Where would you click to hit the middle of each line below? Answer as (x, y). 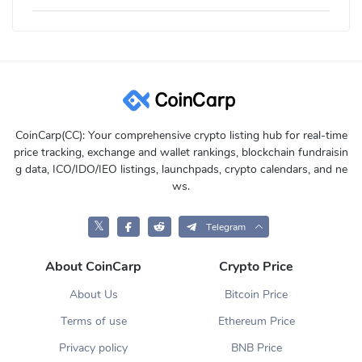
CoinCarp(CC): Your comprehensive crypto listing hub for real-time (181, 136)
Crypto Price (257, 267)
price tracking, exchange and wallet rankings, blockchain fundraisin (181, 153)
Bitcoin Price (257, 295)
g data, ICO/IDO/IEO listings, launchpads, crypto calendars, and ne (181, 170)
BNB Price (256, 348)
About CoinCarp (94, 267)
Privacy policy (94, 348)
